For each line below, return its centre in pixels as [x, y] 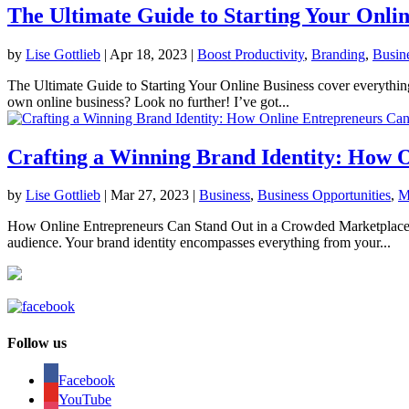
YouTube [85, 399]
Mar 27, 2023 [150, 195]
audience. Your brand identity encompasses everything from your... [199, 243]
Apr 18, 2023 [148, 54]
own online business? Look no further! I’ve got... [148, 101]
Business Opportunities [324, 195]
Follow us [37, 342]
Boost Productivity [251, 54]
